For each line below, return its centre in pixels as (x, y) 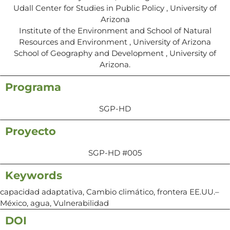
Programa (33, 87)
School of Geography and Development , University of (115, 53)
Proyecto (31, 131)
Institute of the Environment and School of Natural (115, 30)
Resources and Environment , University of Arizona (115, 42)
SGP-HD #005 (115, 152)
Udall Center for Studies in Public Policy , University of (115, 8)
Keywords (34, 175)
